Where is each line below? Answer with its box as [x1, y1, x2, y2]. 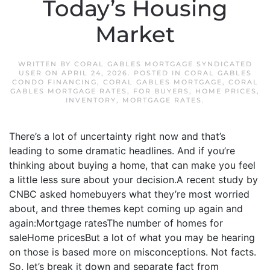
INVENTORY [65, 96, 116, 104]
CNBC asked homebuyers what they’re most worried [9, 188, 250, 200]
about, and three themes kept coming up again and [9, 202, 243, 215]
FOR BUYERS [133, 87, 189, 95]
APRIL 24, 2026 [61, 69, 128, 77]
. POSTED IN [127, 69, 184, 77]
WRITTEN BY [17, 60, 74, 68]
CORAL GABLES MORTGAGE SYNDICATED [74, 60, 253, 68]
